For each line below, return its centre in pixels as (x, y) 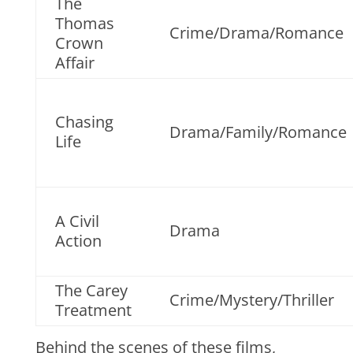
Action (78, 241)
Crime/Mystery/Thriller (251, 300)
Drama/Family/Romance (258, 132)
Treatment (93, 310)
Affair (74, 63)
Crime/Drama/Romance (256, 33)
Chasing (84, 122)
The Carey (91, 290)
